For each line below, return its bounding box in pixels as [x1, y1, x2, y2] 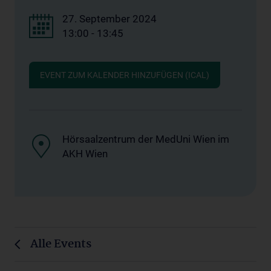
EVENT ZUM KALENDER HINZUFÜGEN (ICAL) [40, 70, 209, 80]
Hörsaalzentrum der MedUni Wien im [62, 132, 229, 145]
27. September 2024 [62, 12, 157, 25]
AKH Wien [62, 147, 108, 160]
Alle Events [30, 235, 91, 253]
